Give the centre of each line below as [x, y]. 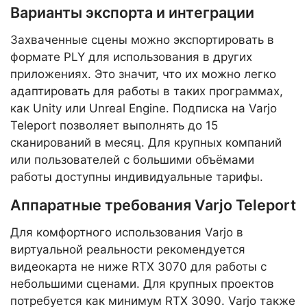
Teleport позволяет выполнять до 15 [114, 126]
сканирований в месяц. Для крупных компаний [146, 143]
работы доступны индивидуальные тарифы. [137, 177]
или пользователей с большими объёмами [132, 160]
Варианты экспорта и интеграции [132, 13]
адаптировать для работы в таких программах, [147, 91]
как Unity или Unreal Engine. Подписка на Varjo [144, 109]
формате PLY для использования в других [131, 57]
